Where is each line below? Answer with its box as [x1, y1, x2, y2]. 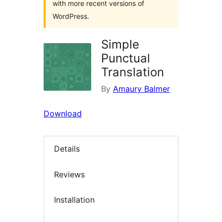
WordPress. [53, 12, 89, 20]
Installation [54, 195, 95, 205]
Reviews [54, 169, 85, 179]
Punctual [101, 51, 150, 65]
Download [44, 109, 82, 118]
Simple [101, 37, 139, 52]
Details [54, 144, 80, 154]
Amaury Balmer [113, 84, 170, 94]
